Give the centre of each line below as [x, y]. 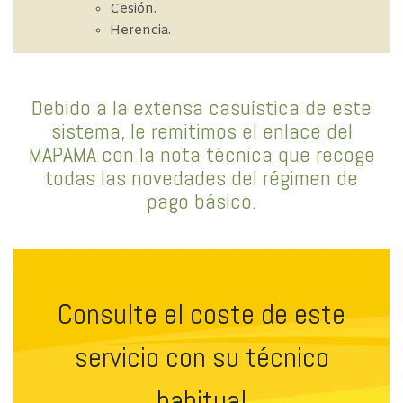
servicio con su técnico [201, 357]
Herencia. [140, 31]
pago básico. [201, 201]
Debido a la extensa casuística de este [201, 107]
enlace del [307, 130]
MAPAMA [62, 154]
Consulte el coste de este [201, 313]
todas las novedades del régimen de [201, 177]
